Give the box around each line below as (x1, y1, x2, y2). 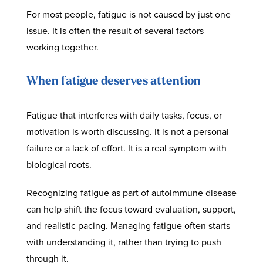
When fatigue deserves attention (26, 76, 201, 87)
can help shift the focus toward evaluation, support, (26, 204, 236, 215)
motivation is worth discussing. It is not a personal (26, 126, 229, 138)
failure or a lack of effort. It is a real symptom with (26, 143, 227, 154)
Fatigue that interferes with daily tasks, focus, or (26, 110, 222, 122)
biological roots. (26, 159, 92, 171)
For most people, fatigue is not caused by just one (26, 9, 231, 21)
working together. (26, 42, 99, 53)
